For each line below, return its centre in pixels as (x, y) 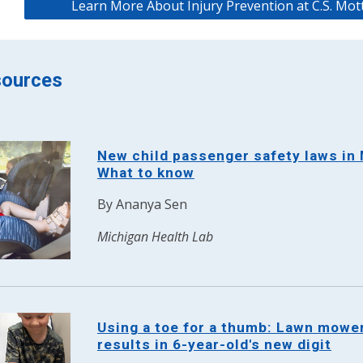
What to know (145, 173)
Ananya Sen (151, 204)
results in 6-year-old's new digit (214, 344)
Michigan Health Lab (155, 237)
